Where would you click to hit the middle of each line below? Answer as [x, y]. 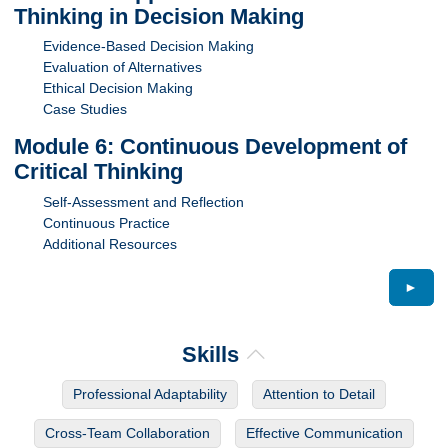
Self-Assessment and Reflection [144, 201]
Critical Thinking [99, 172]
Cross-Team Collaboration [127, 432]
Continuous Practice [107, 222]
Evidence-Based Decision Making [149, 46]
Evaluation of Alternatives [123, 67]
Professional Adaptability [150, 393]
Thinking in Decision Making [159, 16]
